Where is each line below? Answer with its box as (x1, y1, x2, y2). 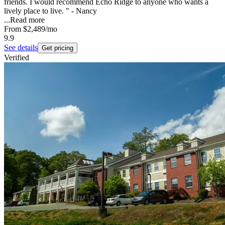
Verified (4, 53, 29, 62)
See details (4, 43, 38, 52)
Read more (10, 16, 45, 25)
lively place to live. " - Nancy (4, 7, 97, 16)
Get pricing (42, 44, 73, 52)
